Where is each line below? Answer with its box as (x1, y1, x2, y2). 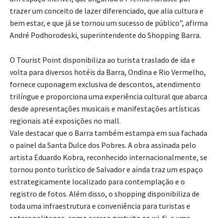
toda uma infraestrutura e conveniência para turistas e (10, 201, 190, 211)
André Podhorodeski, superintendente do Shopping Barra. (10, 30, 202, 40)
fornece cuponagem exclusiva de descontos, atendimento (10, 79, 200, 90)
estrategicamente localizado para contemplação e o (10, 177, 185, 187)
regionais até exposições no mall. (10, 116, 121, 126)
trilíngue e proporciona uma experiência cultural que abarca (10, 91, 207, 102)
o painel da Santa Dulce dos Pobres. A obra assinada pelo (10, 140, 196, 150)
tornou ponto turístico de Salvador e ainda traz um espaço (10, 164, 203, 175)
